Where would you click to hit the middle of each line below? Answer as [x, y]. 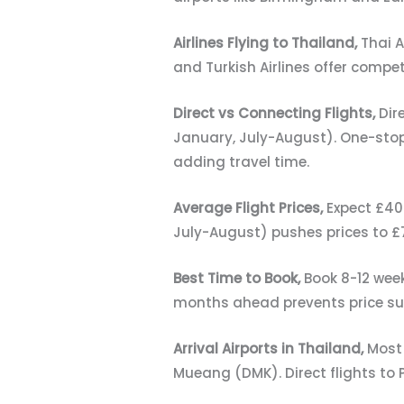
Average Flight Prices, [250, 207]
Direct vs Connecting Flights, [276, 113]
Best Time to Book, [239, 278]
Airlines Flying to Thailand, [267, 42]
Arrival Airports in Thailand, [270, 348]
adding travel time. [241, 161]
